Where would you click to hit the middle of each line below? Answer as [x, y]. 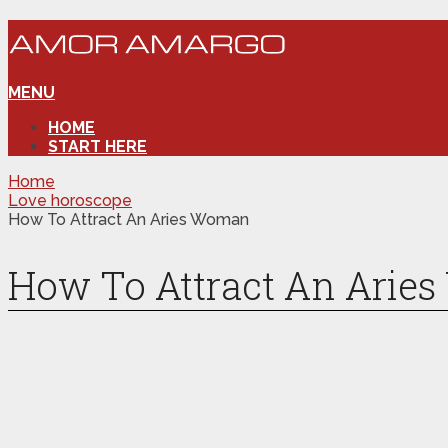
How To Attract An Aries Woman [128, 219]
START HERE [97, 146]
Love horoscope [70, 200]
